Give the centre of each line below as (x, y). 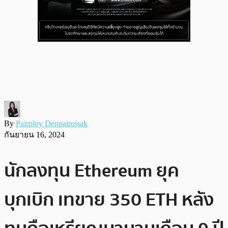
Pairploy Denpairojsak (52, 123)
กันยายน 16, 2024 (34, 134)
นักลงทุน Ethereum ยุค (92, 170)
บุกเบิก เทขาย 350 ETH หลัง (109, 199)
